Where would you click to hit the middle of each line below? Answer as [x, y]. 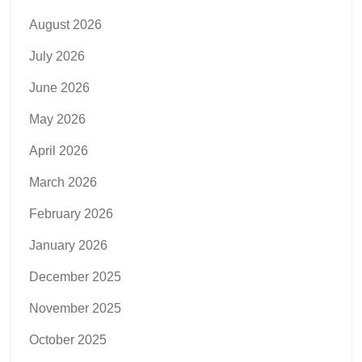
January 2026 [68, 246]
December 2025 [75, 277]
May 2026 [57, 120]
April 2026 [59, 151]
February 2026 [71, 214]
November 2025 [75, 309]
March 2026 [63, 183]
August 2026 [65, 25]
